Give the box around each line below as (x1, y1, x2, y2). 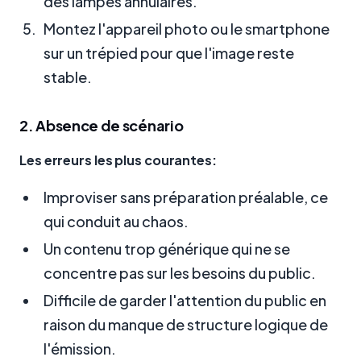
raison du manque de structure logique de (44, 314, 328, 334)
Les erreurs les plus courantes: (19, 151, 217, 169)
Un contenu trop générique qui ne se (44, 239, 290, 258)
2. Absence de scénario (19, 115, 184, 135)
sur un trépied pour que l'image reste (44, 43, 294, 62)
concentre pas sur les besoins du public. (44, 263, 316, 282)
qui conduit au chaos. (44, 211, 189, 230)
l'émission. (44, 338, 116, 358)
